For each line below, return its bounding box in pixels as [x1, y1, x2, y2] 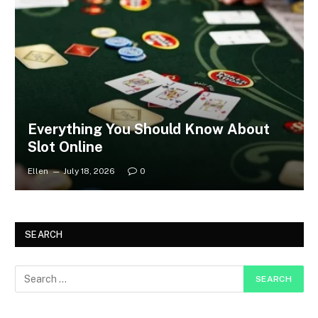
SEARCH [25, 229, 63, 240]
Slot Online [27, 138, 103, 155]
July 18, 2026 [62, 165, 115, 176]
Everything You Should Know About [27, 120, 270, 138]
